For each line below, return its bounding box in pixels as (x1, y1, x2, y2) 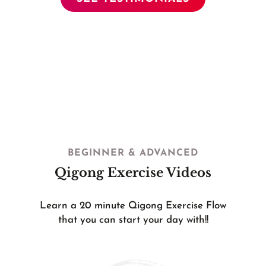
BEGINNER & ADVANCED (68, 148, 198, 159)
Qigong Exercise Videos (55, 165, 211, 181)
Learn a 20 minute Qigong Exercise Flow (40, 201, 226, 211)
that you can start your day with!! (58, 215, 208, 226)
